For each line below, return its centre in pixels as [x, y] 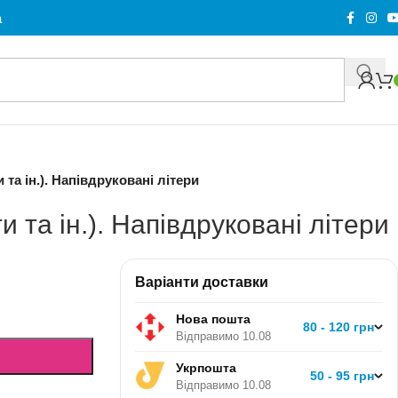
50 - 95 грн [342, 376]
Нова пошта [213, 318]
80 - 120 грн [338, 327]
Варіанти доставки [201, 282]
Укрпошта [206, 367]
